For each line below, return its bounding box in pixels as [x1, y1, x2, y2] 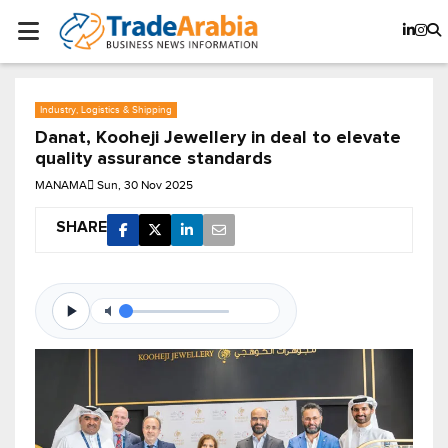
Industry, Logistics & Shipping [40, 104, 172, 116]
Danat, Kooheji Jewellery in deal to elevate [35, 129, 401, 148]
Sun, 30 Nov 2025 [97, 178, 193, 193]
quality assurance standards [35, 150, 272, 169]
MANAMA [35, 178, 87, 193]
